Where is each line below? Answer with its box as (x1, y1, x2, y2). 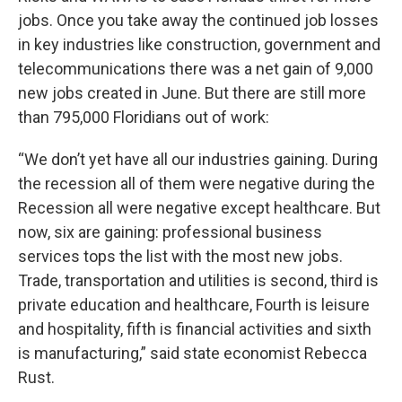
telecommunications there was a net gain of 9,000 (18, 59, 373, 78)
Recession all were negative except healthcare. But (18, 198, 380, 217)
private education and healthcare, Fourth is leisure (18, 295, 370, 314)
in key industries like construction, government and (18, 35, 380, 54)
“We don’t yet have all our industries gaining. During (18, 150, 378, 169)
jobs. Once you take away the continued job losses (18, 11, 379, 30)
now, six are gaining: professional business (18, 223, 322, 241)
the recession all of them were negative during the (18, 174, 375, 193)
